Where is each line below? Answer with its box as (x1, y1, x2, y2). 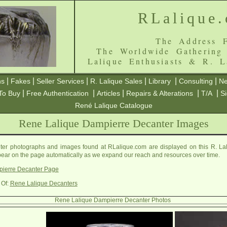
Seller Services (36, 77, 84, 85)
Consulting (179, 77, 213, 85)
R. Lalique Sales (90, 77, 142, 85)
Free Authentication (26, 89, 89, 97)
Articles (97, 89, 120, 97)
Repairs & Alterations (126, 89, 193, 97)
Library (148, 77, 171, 85)
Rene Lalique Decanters (10, 180, 78, 187)
